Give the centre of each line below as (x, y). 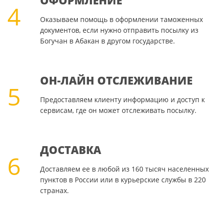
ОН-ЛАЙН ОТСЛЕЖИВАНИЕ (116, 80)
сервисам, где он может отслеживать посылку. (118, 110)
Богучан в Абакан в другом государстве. (107, 41)
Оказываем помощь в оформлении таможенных (121, 20)
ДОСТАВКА (70, 150)
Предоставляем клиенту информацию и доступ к (122, 100)
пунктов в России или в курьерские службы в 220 (123, 180)
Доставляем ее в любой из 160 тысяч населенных (124, 169)
